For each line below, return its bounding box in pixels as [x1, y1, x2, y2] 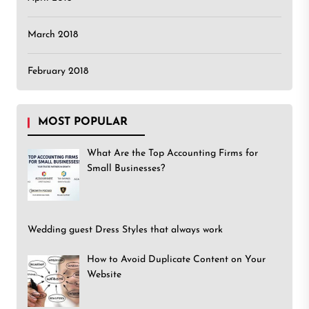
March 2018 [28, 30, 78, 41]
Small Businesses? [86, 163, 165, 175]
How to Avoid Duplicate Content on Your [86, 254, 266, 265]
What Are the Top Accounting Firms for [86, 148, 258, 159]
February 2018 [28, 66, 88, 77]
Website [86, 269, 121, 280]
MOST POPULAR [38, 117, 128, 128]
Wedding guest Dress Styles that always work [28, 224, 223, 235]
